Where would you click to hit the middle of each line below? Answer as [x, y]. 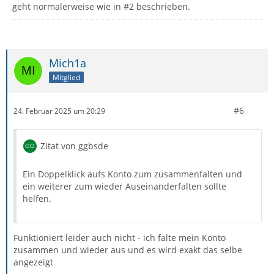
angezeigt [33, 262]
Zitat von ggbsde [74, 146]
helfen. [37, 199]
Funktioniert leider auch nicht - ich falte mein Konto [120, 238]
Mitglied [66, 77]
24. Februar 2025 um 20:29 [59, 111]
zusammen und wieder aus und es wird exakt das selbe [128, 250]
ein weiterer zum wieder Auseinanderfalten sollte [124, 187]
